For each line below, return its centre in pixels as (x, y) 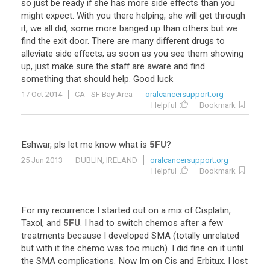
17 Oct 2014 (42, 94)
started (116, 210)
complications (86, 261)
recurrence (73, 210)
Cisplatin (212, 210)
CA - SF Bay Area (104, 94)
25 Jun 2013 (42, 160)
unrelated (221, 236)
